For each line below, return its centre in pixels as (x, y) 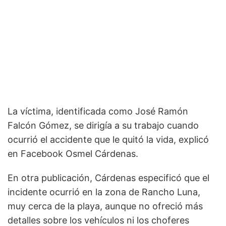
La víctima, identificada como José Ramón (98, 111)
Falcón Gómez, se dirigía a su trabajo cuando (103, 126)
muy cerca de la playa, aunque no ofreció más (105, 206)
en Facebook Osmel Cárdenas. (73, 154)
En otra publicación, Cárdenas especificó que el (108, 178)
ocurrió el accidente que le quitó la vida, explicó (108, 140)
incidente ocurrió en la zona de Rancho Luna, (104, 192)
